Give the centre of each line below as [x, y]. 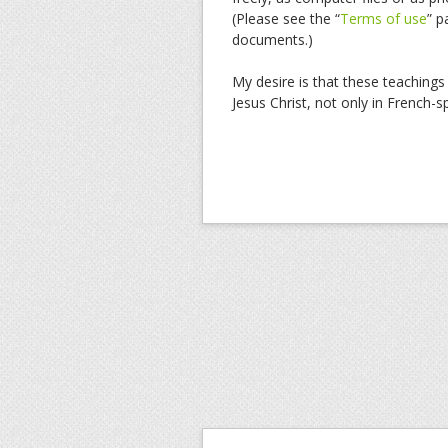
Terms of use [383, 18]
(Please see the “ [286, 18]
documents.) [272, 39]
